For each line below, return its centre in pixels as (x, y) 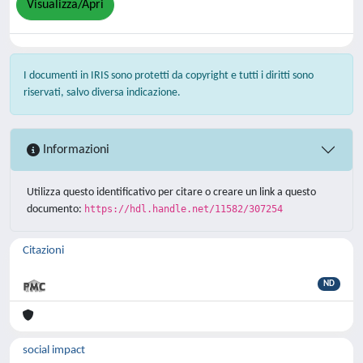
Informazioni (75, 149)
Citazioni (43, 251)
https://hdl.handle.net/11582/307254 (184, 209)
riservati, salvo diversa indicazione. (102, 93)
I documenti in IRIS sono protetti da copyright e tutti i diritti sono (169, 76)
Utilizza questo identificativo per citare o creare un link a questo (171, 192)
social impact (54, 350)
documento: (56, 209)
